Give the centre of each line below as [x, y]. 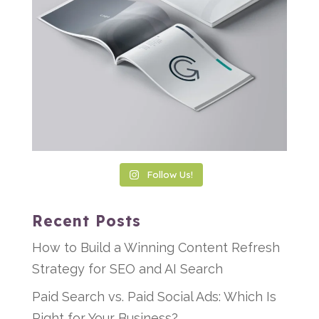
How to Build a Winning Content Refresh [156, 248]
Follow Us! [170, 175]
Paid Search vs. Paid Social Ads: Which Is [154, 297]
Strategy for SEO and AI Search [127, 269]
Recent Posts [86, 221]
